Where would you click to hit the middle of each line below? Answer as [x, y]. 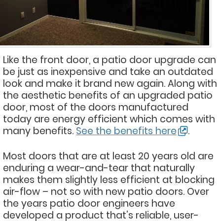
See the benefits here [126, 131]
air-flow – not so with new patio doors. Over [106, 191]
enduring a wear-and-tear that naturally [99, 168]
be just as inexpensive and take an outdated [108, 72]
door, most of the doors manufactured [96, 107]
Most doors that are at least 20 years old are [108, 156]
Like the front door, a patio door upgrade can [110, 60]
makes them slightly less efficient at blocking [109, 180]
